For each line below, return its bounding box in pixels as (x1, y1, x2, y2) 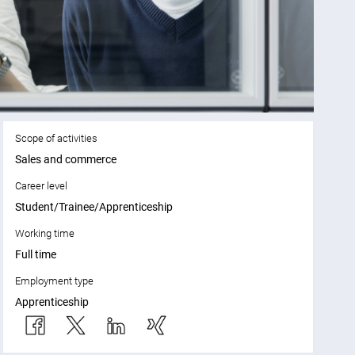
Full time (14, 248, 56, 261)
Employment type (14, 275, 94, 288)
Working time (14, 227, 74, 240)
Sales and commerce (14, 153, 116, 166)
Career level (14, 180, 67, 193)
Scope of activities (14, 132, 97, 145)
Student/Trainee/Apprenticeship (14, 200, 173, 214)
